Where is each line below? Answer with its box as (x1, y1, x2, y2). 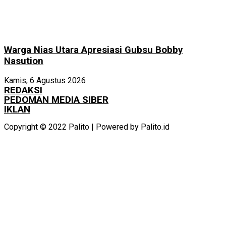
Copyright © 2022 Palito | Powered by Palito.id (4, 122, 169, 132)
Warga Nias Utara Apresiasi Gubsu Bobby (4, 44, 183, 55)
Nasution (4, 55, 43, 67)
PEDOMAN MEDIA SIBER (4, 94, 108, 106)
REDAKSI (4, 84, 42, 96)
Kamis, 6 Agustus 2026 (4, 76, 86, 86)
